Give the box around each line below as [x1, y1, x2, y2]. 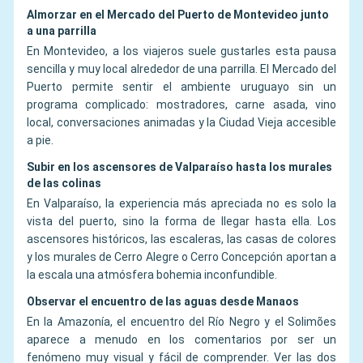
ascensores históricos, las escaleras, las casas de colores [27, 233, 336, 246]
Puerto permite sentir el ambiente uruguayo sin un [27, 80, 336, 94]
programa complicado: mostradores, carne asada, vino [27, 98, 336, 112]
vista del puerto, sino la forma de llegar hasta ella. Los [27, 215, 336, 228]
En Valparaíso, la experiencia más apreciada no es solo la [27, 197, 336, 211]
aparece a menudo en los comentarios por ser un [27, 333, 336, 347]
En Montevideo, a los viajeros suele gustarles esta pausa [27, 45, 336, 58]
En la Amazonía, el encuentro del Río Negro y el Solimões [27, 315, 336, 329]
